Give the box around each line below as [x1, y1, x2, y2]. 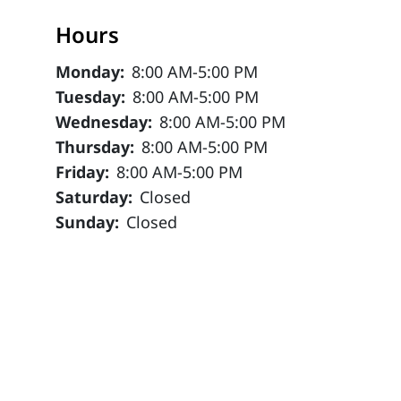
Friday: [55, 161, 115, 183]
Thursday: [55, 136, 140, 158]
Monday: [55, 61, 130, 82]
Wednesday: [55, 111, 158, 132]
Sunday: [55, 211, 124, 233]
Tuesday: [55, 86, 131, 107]
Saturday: [55, 186, 138, 208]
